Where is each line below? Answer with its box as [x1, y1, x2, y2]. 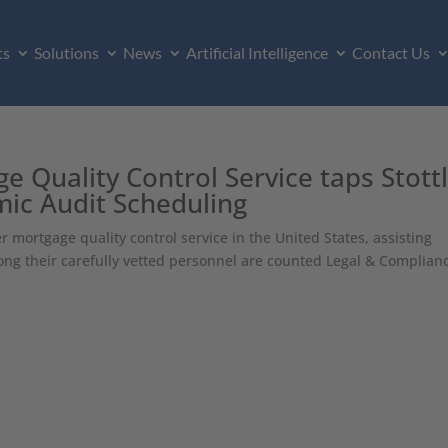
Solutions [33, 43, 99, 63]
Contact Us [351, 43, 430, 63]
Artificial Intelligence [185, 43, 328, 63]
